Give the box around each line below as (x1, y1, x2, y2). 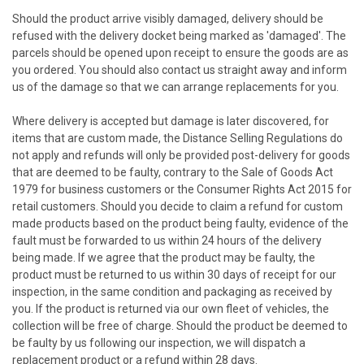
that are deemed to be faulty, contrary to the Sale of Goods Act (12, 165, 333, 179)
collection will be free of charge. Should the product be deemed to (12, 318, 348, 332)
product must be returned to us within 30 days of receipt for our (12, 267, 336, 281)
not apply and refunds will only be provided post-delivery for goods (12, 148, 350, 162)
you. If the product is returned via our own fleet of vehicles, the (12, 301, 329, 315)
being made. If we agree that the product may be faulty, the (12, 250, 315, 264)
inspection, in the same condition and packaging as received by (12, 284, 332, 298)
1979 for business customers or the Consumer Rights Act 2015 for (12, 182, 352, 196)
